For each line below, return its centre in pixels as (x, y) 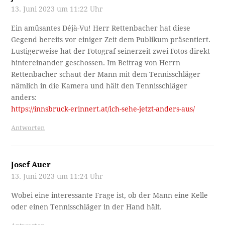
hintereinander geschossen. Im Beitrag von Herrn (96, 63)
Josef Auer (31, 164)
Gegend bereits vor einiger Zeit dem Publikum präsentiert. (111, 39)
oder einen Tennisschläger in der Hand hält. (87, 207)
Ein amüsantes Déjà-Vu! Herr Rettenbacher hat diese (101, 28)
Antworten (28, 128)
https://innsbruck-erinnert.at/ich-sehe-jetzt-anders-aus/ (103, 109)
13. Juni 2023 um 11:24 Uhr (57, 176)
